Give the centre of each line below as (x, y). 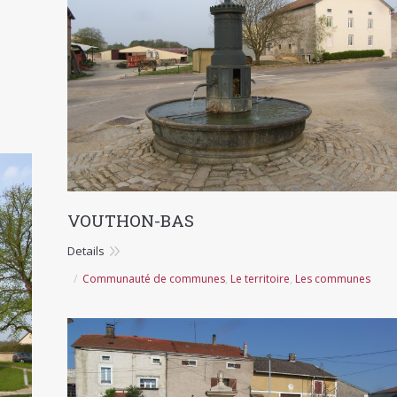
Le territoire (260, 278)
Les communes (333, 278)
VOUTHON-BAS (131, 220)
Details (86, 250)
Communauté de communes (154, 278)
